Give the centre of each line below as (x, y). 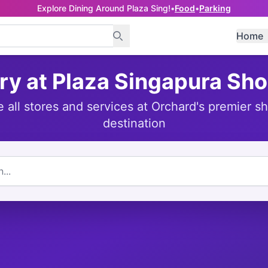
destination (134, 123)
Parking (215, 8)
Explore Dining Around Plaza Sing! (104, 8)
